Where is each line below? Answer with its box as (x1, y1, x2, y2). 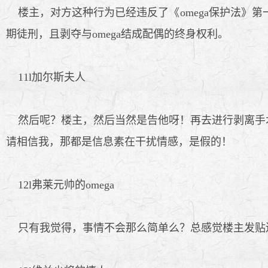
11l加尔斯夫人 (6, 71, 86, 83)
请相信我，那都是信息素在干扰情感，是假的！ (6, 135, 232, 148)
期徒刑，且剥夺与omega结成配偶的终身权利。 (6, 28, 229, 40)
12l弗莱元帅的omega (6, 178, 114, 191)
